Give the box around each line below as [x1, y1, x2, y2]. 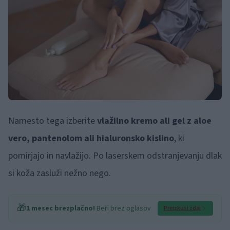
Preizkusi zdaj [164, 203, 201, 213]
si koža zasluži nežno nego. [8, 166, 111, 180]
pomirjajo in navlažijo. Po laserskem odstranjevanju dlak [8, 149, 222, 162]
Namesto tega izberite [8, 114, 97, 127]
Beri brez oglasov [95, 203, 151, 214]
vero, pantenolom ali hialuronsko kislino [8, 131, 174, 145]
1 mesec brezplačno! [26, 203, 95, 214]
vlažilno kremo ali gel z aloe [97, 114, 212, 127]
